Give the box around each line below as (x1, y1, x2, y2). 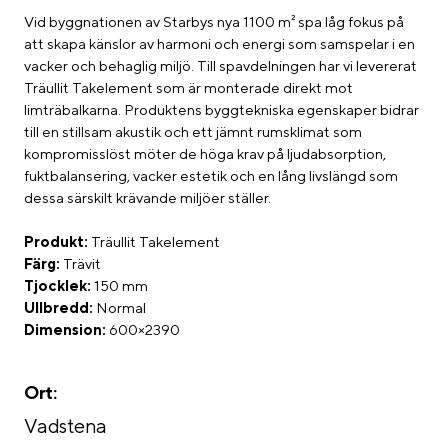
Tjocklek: (24, 277, 94, 294)
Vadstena (24, 414, 107, 437)
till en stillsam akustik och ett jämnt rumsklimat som (24, 123, 362, 140)
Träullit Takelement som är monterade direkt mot (24, 79, 353, 96)
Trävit (60, 255, 101, 272)
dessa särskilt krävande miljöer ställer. (24, 189, 271, 206)
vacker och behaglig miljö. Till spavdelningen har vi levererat (24, 57, 417, 74)
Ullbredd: (24, 299, 93, 316)
